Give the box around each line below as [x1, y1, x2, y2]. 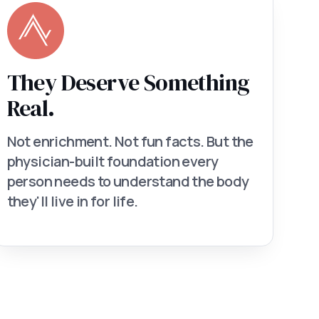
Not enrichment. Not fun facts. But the [6, 132, 253, 151]
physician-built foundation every [6, 152, 219, 171]
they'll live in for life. [6, 192, 138, 211]
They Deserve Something [6, 67, 250, 98]
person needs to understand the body [6, 172, 249, 191]
